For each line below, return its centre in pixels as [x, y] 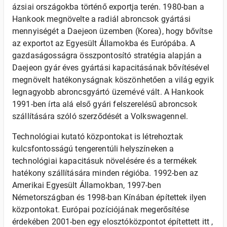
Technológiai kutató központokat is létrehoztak [98, 137]
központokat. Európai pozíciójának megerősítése [101, 210]
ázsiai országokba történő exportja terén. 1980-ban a [108, 7]
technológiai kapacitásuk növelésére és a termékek [105, 161]
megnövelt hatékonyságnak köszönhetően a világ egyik [113, 80]
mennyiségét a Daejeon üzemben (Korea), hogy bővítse [112, 31]
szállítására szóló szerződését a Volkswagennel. [100, 116]
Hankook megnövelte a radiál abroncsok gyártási [101, 19]
